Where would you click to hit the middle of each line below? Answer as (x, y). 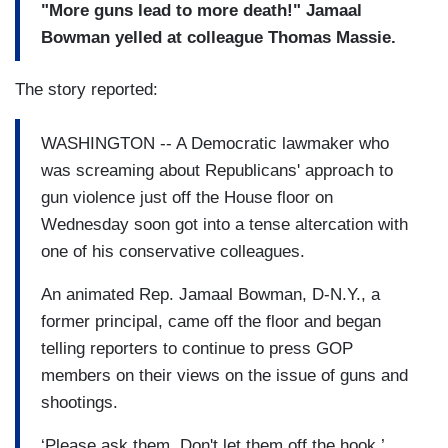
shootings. (79, 402)
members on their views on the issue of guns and (224, 375)
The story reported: (89, 90)
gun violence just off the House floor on (187, 197)
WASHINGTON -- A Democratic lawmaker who (215, 143)
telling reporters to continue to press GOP (197, 348)
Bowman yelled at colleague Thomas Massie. (218, 37)
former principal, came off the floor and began (211, 321)
